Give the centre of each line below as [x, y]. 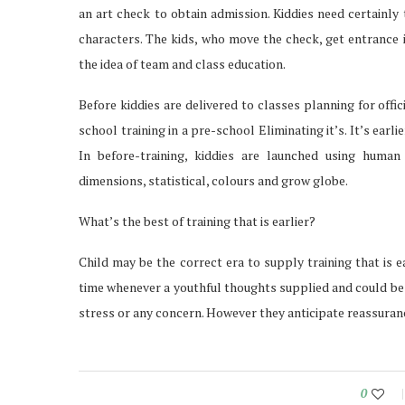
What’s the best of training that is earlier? [197, 221]
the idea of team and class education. [182, 64]
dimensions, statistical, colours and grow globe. [213, 181]
